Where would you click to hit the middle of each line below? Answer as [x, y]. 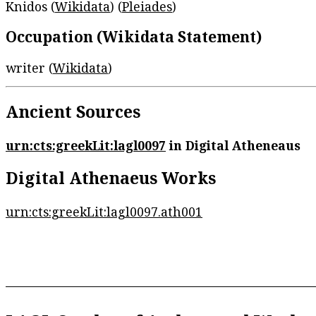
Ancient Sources [73, 112]
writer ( [29, 67]
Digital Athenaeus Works [111, 178]
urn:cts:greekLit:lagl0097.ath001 [104, 211]
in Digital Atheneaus [233, 145]
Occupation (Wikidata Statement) [134, 36]
